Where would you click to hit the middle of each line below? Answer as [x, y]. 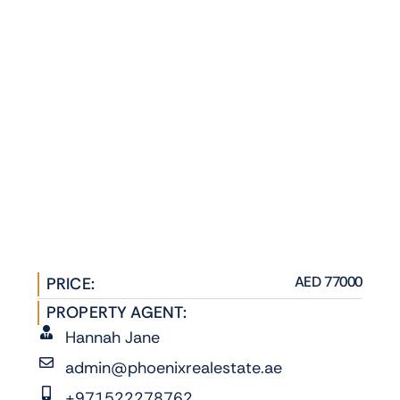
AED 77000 [328, 282]
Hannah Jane [112, 338]
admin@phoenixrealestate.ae [174, 368]
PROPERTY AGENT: [117, 313]
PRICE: [71, 284]
